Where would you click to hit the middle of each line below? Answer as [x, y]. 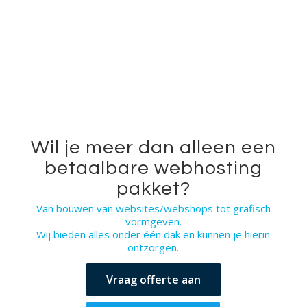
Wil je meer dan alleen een [153, 147]
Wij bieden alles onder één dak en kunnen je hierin [153, 235]
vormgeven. [153, 222]
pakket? [153, 188]
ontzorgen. [153, 248]
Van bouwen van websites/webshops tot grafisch [153, 209]
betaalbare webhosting [153, 168]
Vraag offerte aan [153, 280]
